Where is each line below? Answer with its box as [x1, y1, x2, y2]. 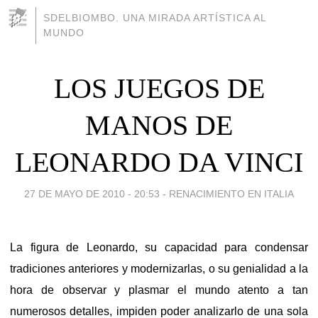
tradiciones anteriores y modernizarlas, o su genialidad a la [10, 262, 308, 275]
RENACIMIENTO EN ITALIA [169, 187, 294, 199]
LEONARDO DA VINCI [15, 146, 303, 178]
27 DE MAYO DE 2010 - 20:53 [24, 187, 160, 199]
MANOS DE [85, 109, 233, 141]
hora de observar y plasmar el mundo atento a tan [10, 283, 308, 296]
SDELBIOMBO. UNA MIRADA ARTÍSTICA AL [43, 12, 266, 23]
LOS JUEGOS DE [53, 72, 265, 104]
